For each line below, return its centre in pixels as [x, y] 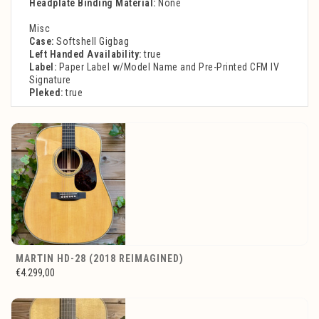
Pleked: [46, 93]
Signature [50, 80]
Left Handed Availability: [85, 54]
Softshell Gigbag [91, 42]
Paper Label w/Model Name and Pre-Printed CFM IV [168, 67]
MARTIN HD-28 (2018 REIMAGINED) [100, 259]
